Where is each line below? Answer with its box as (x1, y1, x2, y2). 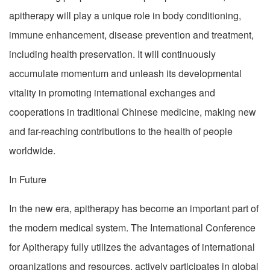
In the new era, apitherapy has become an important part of (9, 201, 259, 215)
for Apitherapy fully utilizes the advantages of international (9, 239, 255, 254)
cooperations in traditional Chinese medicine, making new (9, 104, 256, 119)
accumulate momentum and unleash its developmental (9, 66, 242, 80)
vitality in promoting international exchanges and (9, 85, 215, 99)
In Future (9, 172, 46, 186)
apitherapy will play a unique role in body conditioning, (9, 8, 241, 22)
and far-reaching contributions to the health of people (9, 124, 233, 138)
